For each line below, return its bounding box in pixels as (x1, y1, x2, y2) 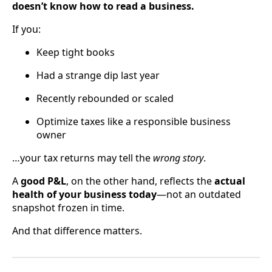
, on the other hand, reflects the (66, 174, 214, 188)
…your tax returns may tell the (12, 151, 153, 165)
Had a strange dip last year (36, 68, 160, 82)
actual (214, 174, 245, 188)
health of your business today (12, 187, 157, 201)
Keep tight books (36, 45, 115, 59)
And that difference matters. (12, 223, 142, 237)
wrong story (153, 151, 203, 165)
